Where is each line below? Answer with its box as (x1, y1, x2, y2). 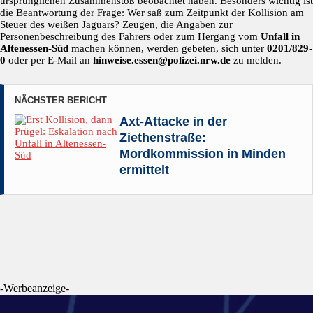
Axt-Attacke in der (119, 115, 227, 129)
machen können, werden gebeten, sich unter (68, 43, 267, 54)
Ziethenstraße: (119, 131, 206, 145)
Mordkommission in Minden (119, 147, 286, 161)
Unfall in (261, 31, 300, 43)
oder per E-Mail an (6, 54, 93, 66)
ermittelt (119, 163, 169, 177)
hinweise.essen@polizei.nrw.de (93, 54, 231, 66)
